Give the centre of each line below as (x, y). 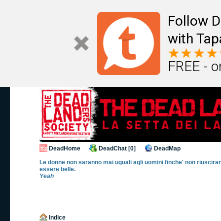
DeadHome (65, 148)
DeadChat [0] (117, 148)
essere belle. (57, 169)
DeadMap (167, 148)
